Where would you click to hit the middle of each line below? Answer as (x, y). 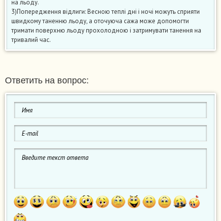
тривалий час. (31, 40)
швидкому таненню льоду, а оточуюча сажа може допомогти (100, 21)
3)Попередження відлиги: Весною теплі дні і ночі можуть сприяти (106, 12)
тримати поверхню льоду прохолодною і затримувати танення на (106, 31)
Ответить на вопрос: (47, 81)
